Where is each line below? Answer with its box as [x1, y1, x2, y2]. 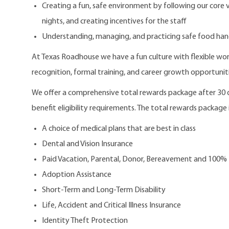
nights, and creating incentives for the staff [42, 17, 187, 26]
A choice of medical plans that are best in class [42, 124, 196, 133]
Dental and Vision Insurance [42, 140, 133, 148]
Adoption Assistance [42, 170, 111, 179]
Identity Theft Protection [42, 216, 128, 225]
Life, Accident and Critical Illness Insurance [42, 201, 181, 210]
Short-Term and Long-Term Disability [42, 186, 166, 194]
